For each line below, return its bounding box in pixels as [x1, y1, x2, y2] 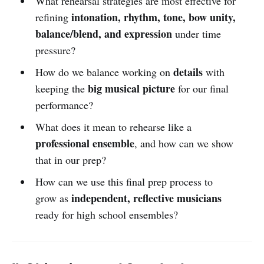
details [173, 64, 203, 80]
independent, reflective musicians [71, 190, 222, 206]
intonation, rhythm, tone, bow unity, [71, 9, 236, 25]
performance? [35, 97, 93, 112]
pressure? [35, 42, 75, 57]
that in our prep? [35, 152, 106, 167]
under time [171, 26, 221, 41]
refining [35, 9, 71, 24]
